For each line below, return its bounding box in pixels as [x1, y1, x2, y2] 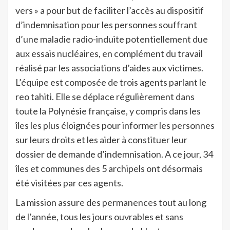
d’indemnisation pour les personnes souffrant [15, 18, 197, 30]
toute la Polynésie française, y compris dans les [15, 105, 201, 117]
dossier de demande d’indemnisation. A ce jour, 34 [15, 148, 213, 160]
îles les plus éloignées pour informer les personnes [15, 119, 215, 131]
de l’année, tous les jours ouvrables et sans [15, 210, 183, 222]
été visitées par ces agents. [15, 177, 123, 188]
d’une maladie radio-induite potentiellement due [15, 33, 208, 45]
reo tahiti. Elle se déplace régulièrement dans [15, 90, 195, 102]
